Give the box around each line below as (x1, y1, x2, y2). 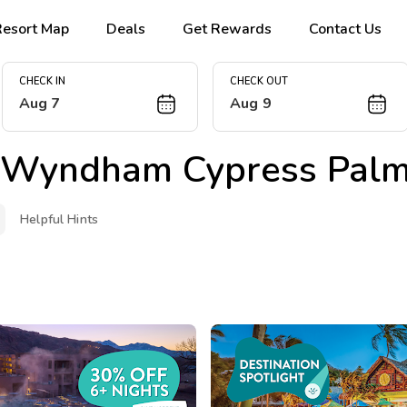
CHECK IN (18, 74, 65, 89)
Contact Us (309, 18, 382, 39)
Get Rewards (183, 18, 273, 39)
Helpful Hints (20, 211, 99, 228)
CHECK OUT (230, 74, 288, 89)
